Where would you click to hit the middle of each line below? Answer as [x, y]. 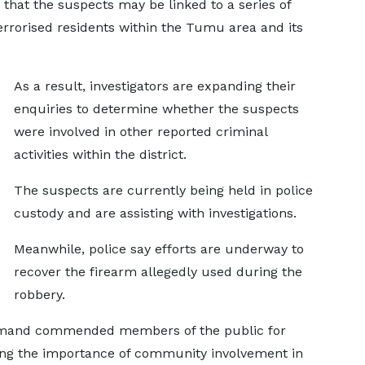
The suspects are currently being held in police [163, 190]
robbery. [39, 295]
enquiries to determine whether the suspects [156, 109]
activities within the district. [100, 154]
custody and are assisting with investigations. [155, 213]
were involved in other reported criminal [140, 132]
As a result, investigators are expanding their [154, 86]
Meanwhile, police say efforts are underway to [158, 249]
